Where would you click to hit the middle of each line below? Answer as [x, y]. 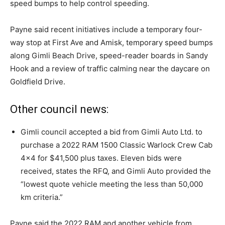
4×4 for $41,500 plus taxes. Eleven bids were [101, 158]
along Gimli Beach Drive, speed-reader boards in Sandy [109, 55]
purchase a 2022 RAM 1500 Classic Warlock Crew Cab [117, 145]
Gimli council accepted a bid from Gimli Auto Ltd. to [111, 132]
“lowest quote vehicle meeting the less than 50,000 [112, 184]
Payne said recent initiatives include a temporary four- [106, 29]
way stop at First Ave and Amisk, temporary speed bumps [111, 42]
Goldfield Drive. [38, 81]
